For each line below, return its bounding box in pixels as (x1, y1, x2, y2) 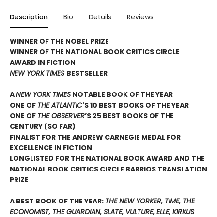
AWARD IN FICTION (10, 58, 76, 68)
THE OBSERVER (37, 111, 85, 121)
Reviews (127, 12, 154, 22)
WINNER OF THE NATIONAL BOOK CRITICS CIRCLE (10, 47, 180, 57)
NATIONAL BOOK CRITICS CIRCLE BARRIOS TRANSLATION (10, 164, 207, 174)
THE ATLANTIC (37, 100, 82, 110)
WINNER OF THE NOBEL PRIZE (10, 36, 109, 46)
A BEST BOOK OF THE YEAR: (10, 196, 105, 206)
